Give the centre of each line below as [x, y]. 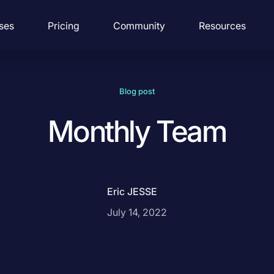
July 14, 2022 [137, 212]
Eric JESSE [132, 191]
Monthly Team [137, 131]
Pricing [64, 25]
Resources [223, 25]
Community [139, 25]
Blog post [137, 91]
